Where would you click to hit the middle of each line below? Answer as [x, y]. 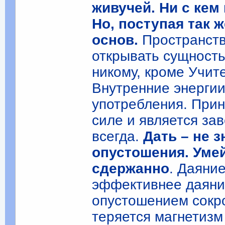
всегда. [118, 136]
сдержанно [131, 168]
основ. [115, 40]
